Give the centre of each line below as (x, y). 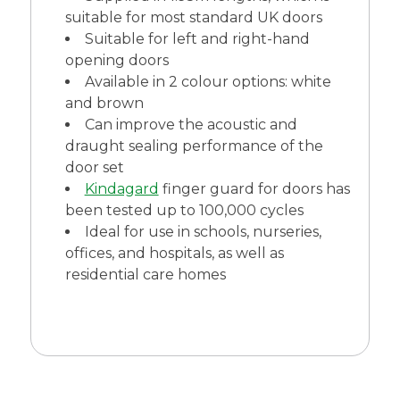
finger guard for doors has (254, 189)
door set (94, 168)
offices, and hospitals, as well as (174, 254)
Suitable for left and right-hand (197, 39)
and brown (104, 104)
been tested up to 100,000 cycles (184, 211)
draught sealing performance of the (194, 146)
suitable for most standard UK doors (193, 18)
